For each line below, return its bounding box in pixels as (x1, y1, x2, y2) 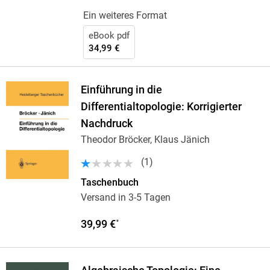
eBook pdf (88, 30, 130, 42)
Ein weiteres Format (83, 10, 167, 22)
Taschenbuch (80, 177, 139, 189)
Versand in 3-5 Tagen (80, 192, 171, 204)
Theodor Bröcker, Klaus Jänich (80, 134, 210, 146)
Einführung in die (80, 84, 162, 96)
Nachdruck (80, 118, 133, 130)
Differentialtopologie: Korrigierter (80, 101, 242, 113)
